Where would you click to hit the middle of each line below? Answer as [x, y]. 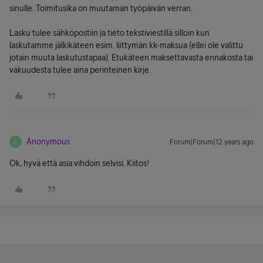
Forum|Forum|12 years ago [212, 142]
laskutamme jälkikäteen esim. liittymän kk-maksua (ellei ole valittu [126, 45]
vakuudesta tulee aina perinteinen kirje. [80, 70]
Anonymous [48, 141]
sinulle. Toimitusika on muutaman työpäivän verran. [101, 8]
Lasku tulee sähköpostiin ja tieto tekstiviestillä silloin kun [109, 33]
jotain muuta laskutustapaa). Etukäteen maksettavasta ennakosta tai [131, 58]
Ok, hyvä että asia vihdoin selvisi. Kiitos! [79, 163]
